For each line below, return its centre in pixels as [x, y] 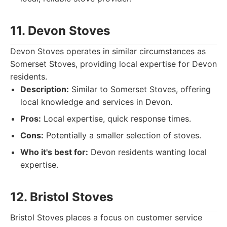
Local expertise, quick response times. [116, 119]
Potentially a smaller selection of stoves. [122, 135]
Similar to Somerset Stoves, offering [140, 89]
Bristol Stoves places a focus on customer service [106, 217]
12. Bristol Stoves [62, 197]
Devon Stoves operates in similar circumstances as [108, 51]
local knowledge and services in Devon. [96, 102]
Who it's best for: [54, 152]
